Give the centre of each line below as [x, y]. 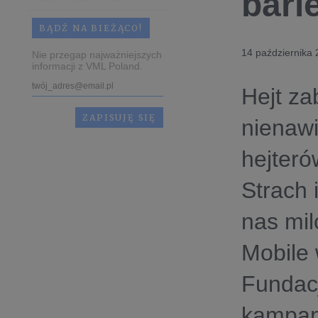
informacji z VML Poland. [87, 66]
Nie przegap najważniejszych [97, 55]
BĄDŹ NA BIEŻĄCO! [91, 28]
